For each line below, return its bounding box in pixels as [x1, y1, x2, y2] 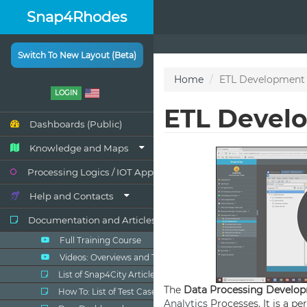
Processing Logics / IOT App [27, 166, 153, 177]
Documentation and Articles [28, 214, 156, 225]
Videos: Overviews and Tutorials [60, 252, 186, 262]
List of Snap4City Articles [58, 269, 159, 280]
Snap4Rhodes [27, 8, 127, 25]
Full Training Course [60, 235, 141, 245]
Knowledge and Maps [29, 142, 129, 153]
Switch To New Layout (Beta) [17, 50, 136, 60]
